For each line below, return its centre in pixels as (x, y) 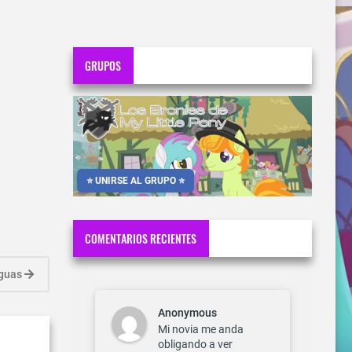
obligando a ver (195, 344)
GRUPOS (103, 65)
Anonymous (187, 313)
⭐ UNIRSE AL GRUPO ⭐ (136, 181)
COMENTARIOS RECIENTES (141, 238)
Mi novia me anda (201, 329)
